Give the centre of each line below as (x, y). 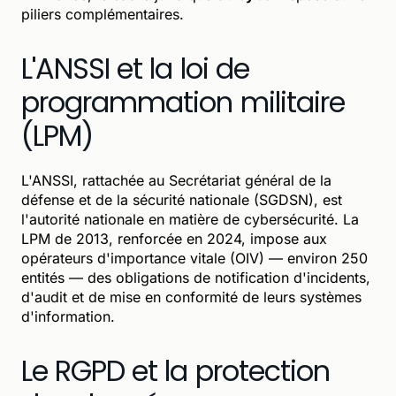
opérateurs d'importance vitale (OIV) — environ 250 (194, 258)
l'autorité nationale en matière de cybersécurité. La (190, 219)
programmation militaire (183, 102)
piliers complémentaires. (103, 14)
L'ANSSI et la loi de (135, 68)
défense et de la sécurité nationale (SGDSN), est (182, 199)
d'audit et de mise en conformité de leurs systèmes (191, 297)
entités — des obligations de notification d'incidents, (196, 277)
